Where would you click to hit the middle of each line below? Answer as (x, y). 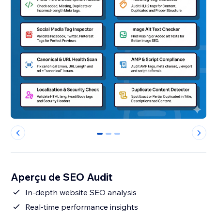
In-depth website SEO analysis (81, 193)
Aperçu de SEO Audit (62, 177)
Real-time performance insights (82, 207)
